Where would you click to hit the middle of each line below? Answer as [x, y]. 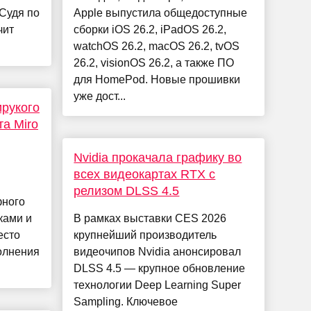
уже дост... [100, 96]
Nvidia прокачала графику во [158, 158]
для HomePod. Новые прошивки [157, 80]
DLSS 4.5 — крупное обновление [160, 269]
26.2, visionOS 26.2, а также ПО [154, 63]
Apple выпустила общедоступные [161, 13]
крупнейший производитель [145, 235]
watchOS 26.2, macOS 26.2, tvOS [157, 47]
